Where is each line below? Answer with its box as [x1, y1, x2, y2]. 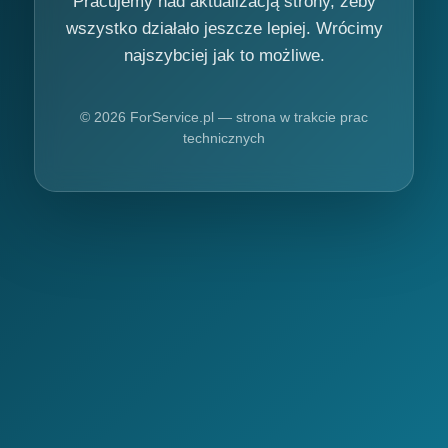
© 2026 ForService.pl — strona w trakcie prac [80, 108, 368, 125]
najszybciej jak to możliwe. [123, 45, 325, 65]
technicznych [183, 129, 265, 146]
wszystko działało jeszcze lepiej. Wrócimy [65, 18, 383, 38]
